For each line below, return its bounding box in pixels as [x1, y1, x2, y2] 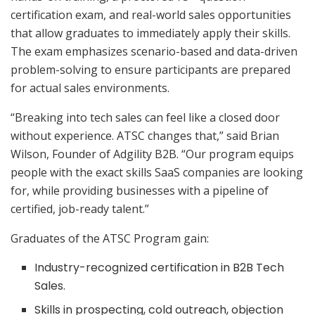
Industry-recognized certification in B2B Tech [34, 259, 285, 276]
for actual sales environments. [11, 79, 169, 96]
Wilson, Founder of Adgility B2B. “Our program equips [11, 146, 294, 162]
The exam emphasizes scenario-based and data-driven [11, 43, 297, 59]
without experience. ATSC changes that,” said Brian [11, 127, 279, 143]
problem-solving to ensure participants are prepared [11, 61, 290, 77]
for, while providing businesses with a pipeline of [11, 182, 269, 198]
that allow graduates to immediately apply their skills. [11, 25, 290, 41]
